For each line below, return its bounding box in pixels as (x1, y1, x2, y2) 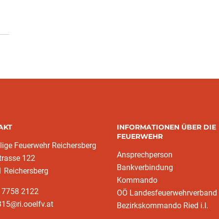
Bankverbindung (117, 163, 173, 173)
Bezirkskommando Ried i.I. (117, 201, 208, 211)
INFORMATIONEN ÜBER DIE (117, 123, 216, 132)
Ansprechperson (117, 150, 173, 160)
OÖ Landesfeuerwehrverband (117, 188, 217, 198)
